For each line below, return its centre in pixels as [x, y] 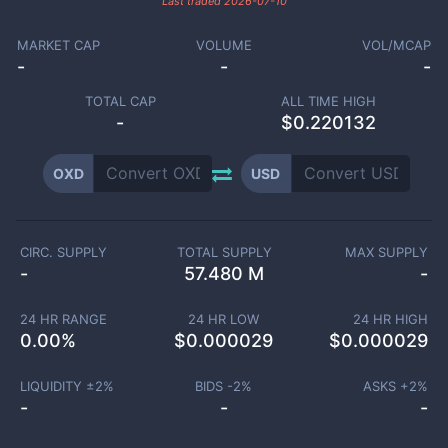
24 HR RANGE [63, 319]
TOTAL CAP [120, 101]
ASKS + [386, 386]
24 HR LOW [224, 319]
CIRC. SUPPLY [63, 252]
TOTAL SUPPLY [224, 252]
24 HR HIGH [390, 319]
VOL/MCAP [397, 45]
